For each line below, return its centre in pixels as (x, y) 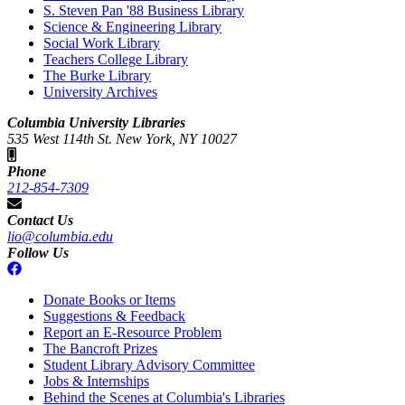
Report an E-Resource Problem (132, 332)
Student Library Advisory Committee (149, 364)
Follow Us (38, 252)
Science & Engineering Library (132, 26)
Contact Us (40, 220)
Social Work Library (102, 42)
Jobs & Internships (96, 381)
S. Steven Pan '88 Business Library (144, 10)
